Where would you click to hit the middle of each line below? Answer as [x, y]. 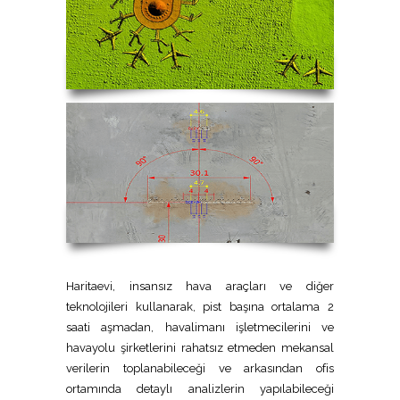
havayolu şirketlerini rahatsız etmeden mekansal [200, 347]
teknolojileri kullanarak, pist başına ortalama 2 [200, 306]
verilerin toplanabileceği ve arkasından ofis [200, 368]
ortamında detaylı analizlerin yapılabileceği [200, 388]
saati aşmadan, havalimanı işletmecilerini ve [200, 327]
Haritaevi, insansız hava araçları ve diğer [200, 286]
